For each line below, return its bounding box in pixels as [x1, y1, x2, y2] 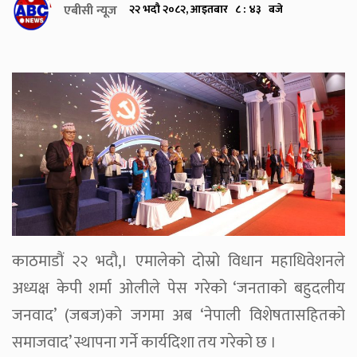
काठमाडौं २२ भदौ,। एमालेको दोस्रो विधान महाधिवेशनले [12, 248, 345, 276]
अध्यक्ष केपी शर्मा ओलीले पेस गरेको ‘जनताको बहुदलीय [12, 275, 345, 303]
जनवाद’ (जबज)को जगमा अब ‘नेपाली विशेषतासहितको [12, 302, 345, 330]
